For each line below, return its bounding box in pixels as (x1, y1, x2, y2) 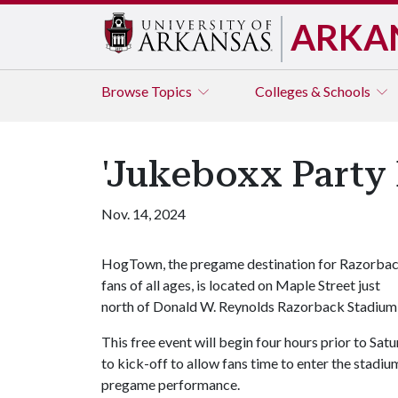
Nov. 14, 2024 (101, 205, 186, 222)
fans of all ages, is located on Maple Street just (101, 276, 380, 293)
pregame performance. (101, 376, 240, 393)
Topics (151, 83, 195, 99)
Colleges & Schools (255, 83, 373, 99)
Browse (101, 83, 151, 99)
